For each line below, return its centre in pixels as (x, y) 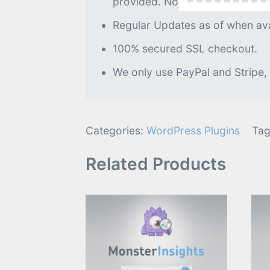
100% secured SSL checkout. (185, 48)
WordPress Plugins (193, 130)
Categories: (116, 130)
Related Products (156, 164)
